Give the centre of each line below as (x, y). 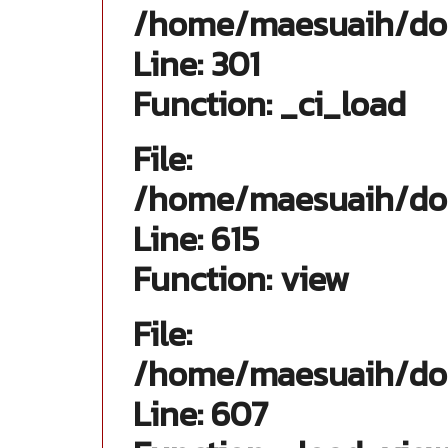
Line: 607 (200, 414)
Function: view (241, 279)
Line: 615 (196, 239)
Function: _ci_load (269, 104)
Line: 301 (196, 64)
